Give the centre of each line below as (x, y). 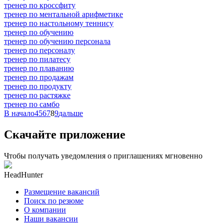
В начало (19, 113)
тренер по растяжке (37, 95)
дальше (71, 113)
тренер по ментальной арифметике (63, 14)
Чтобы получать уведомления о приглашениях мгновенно (103, 155)
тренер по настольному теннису (59, 23)
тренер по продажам (39, 77)
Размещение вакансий (62, 191)
